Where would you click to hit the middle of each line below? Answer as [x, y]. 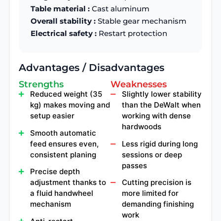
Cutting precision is [157, 183]
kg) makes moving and [70, 105]
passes [134, 165]
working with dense [156, 115]
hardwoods [142, 126]
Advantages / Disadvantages [92, 67]
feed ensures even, [64, 144]
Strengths [41, 84]
